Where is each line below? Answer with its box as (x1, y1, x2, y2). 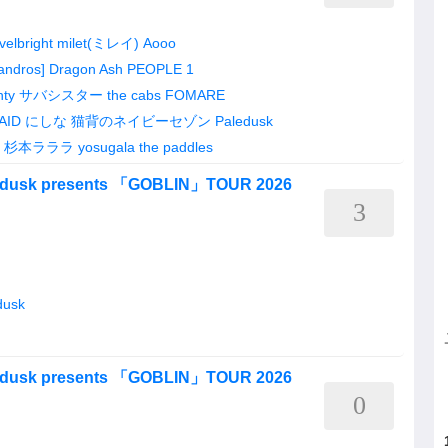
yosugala (78, 139, 135, 155)
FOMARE (165, 87, 225, 103)
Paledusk (215, 113, 273, 129)
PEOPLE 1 (127, 61, 194, 77)
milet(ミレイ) (57, 35, 139, 51)
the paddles (139, 139, 213, 155)
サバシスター (19, 87, 103, 103)
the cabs (107, 87, 161, 103)
